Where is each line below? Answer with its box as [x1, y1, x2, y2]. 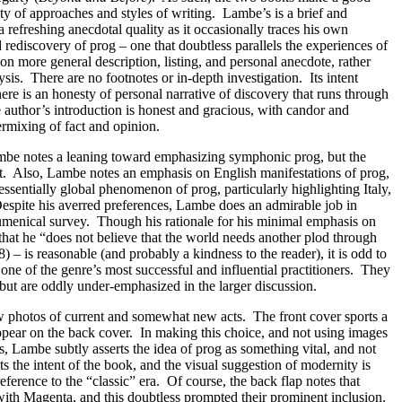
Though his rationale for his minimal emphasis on [97, 214, 376, 229]
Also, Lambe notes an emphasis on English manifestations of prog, [13, 165, 389, 180]
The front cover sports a [253, 309, 388, 324]
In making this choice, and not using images [140, 325, 388, 340]
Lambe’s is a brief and [223, 5, 347, 21]
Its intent [310, 70, 358, 85]
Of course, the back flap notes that [167, 373, 360, 389]
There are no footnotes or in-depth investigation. [31, 70, 302, 85]
